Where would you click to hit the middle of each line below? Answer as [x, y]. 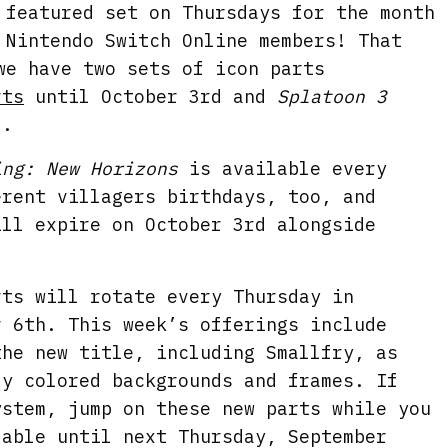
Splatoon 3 [332, 96]
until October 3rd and [151, 96]
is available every [283, 168]
